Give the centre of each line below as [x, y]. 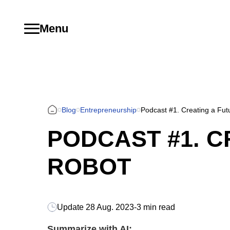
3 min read [156, 207]
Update [70, 207]
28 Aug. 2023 [109, 207]
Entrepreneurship [108, 110]
